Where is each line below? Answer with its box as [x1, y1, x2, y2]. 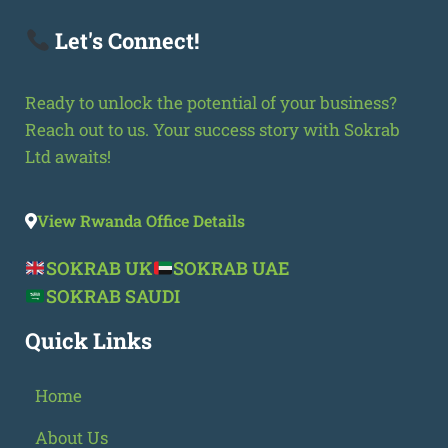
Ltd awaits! [25, 144, 111, 168]
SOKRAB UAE [173, 255, 289, 280]
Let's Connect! [50, 25, 200, 55]
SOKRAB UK [45, 255, 153, 280]
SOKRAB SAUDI [45, 283, 180, 308]
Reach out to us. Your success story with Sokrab [25, 117, 400, 141]
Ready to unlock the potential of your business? [25, 90, 397, 114]
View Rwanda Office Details [37, 210, 245, 232]
